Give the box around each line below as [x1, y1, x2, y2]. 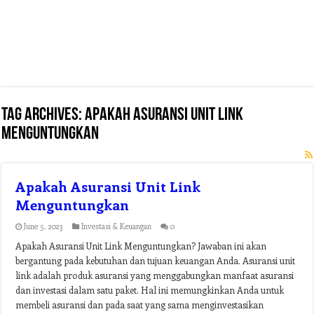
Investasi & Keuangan [81, 221, 152, 231]
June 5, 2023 [24, 221, 64, 231]
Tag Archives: [1, 106, 86, 125]
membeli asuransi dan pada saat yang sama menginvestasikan [15, 299, 264, 310]
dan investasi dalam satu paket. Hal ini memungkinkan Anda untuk [15, 284, 285, 296]
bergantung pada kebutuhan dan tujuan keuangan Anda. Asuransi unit [15, 254, 296, 266]
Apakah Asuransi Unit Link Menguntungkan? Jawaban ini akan [15, 240, 267, 252]
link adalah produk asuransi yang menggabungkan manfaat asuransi [15, 269, 294, 281]
